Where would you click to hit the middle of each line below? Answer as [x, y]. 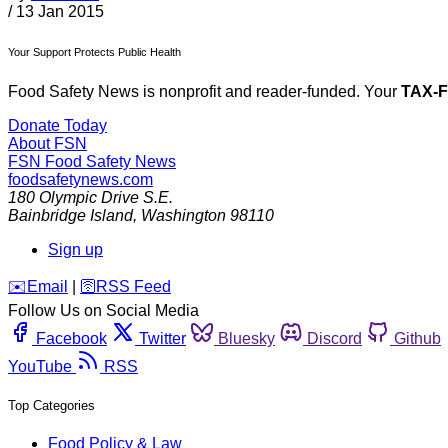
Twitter [162, 339]
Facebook [71, 339]
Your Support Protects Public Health [94, 52]
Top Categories [51, 406]
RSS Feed [133, 287]
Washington [183, 216]
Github [417, 339]
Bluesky [246, 339]
